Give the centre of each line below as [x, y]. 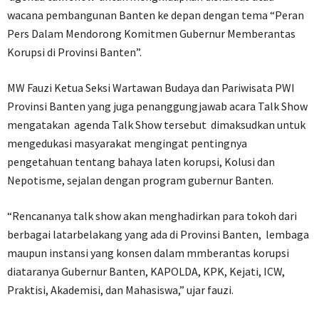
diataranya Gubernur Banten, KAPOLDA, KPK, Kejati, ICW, [146, 271]
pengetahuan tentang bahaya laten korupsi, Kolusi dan [141, 161]
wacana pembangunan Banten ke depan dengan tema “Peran [156, 15]
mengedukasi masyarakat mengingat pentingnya [127, 143]
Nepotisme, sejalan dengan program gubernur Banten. [140, 180]
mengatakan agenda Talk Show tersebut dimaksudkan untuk [156, 124]
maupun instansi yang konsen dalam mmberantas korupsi [148, 252]
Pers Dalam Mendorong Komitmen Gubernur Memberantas [151, 33]
